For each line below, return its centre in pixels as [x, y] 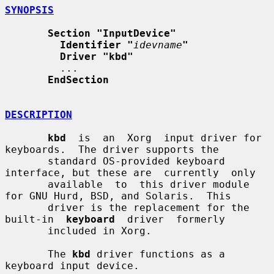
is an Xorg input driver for [164, 138]
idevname [158, 45]
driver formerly [170, 219]
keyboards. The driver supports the [112, 149]
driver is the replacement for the [26, 207]
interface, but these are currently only [130, 172]
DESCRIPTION [39, 114]
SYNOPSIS [29, 10]
